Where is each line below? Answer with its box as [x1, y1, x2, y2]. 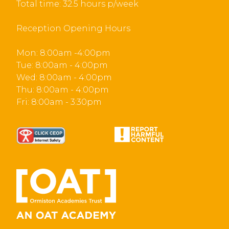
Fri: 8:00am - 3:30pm [16, 97, 102, 107]
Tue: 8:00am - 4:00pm [16, 60, 108, 70]
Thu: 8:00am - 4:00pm [16, 85, 109, 95]
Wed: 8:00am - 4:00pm [16, 73, 112, 82]
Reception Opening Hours [16, 24, 130, 33]
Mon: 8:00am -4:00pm [16, 48, 110, 58]
